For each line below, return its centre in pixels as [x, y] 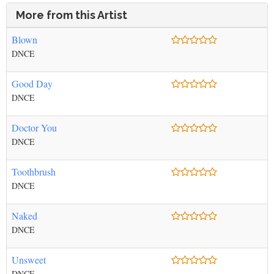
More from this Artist [72, 15]
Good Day [32, 83]
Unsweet [29, 260]
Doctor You [34, 128]
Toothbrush [34, 172]
